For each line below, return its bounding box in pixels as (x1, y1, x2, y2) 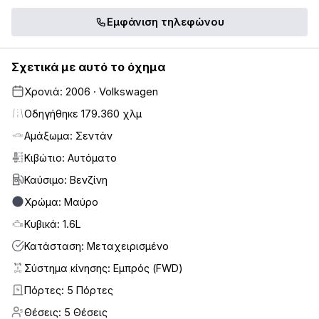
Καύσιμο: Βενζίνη (24, 173, 108, 186)
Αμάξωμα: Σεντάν (24, 129, 113, 142)
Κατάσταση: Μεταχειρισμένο (24, 239, 169, 252)
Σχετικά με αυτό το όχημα (11, 59, 165, 74)
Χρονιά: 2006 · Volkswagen (24, 85, 158, 98)
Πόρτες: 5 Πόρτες (24, 283, 113, 296)
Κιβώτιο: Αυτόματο (24, 151, 117, 164)
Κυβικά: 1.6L (24, 217, 81, 230)
